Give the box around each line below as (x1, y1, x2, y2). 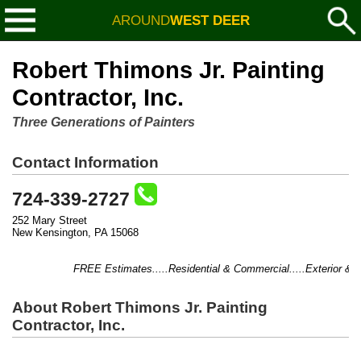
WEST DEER (169, 12, 250, 28)
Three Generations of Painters (12, 115, 195, 129)
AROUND (111, 12, 170, 28)
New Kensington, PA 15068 (12, 226, 139, 239)
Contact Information (12, 154, 159, 171)
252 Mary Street (12, 214, 87, 226)
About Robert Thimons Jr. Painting (12, 299, 268, 316)
